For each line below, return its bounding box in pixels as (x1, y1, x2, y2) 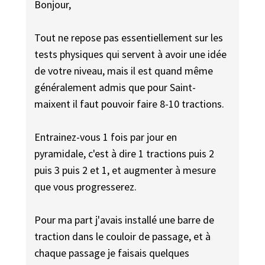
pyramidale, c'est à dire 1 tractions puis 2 (34, 147, 215, 161)
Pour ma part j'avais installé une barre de (34, 213, 215, 227)
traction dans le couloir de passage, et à (34, 230, 211, 244)
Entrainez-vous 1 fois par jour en (34, 130, 177, 144)
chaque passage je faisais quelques (34, 246, 190, 260)
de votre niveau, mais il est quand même (34, 64, 214, 78)
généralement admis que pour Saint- (34, 80, 196, 95)
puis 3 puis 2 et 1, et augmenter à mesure (34, 163, 216, 177)
